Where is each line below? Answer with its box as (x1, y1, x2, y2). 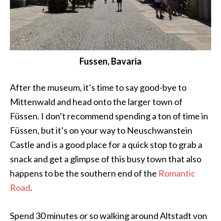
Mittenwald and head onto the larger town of (10, 96, 183, 108)
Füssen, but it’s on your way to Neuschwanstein (10, 125, 192, 136)
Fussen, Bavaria (79, 56, 142, 67)
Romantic (158, 168, 195, 179)
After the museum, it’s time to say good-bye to (10, 82, 186, 93)
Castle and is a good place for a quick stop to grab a (10, 139, 202, 150)
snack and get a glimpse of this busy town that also (10, 153, 201, 165)
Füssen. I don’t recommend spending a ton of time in (10, 110, 208, 122)
